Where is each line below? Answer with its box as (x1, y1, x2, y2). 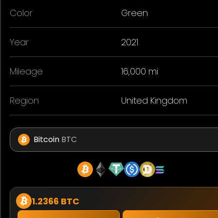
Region (10, 94, 39, 107)
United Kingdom (121, 94, 187, 107)
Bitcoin (34, 134, 59, 145)
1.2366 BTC (32, 195, 79, 207)
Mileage (10, 65, 43, 77)
